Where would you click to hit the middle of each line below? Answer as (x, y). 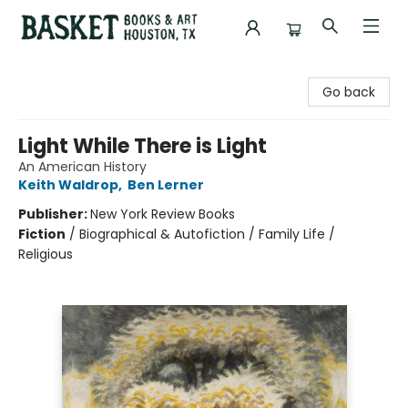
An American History (82, 167)
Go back (349, 92)
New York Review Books (163, 214)
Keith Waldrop (68, 185)
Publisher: (54, 214)
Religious (46, 254)
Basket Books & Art (72, 72)
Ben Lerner (166, 185)
